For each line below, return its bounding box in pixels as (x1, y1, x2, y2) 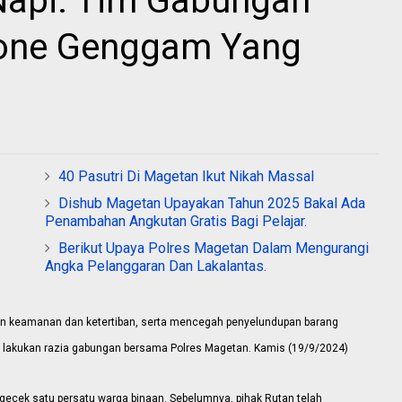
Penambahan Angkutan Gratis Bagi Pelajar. (45, 212, 307, 230)
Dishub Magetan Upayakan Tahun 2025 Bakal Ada (58, 194, 365, 212)
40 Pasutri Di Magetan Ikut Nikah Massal (58, 167, 314, 185)
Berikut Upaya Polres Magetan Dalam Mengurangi (58, 239, 369, 257)
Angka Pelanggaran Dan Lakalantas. (45, 257, 267, 275)
